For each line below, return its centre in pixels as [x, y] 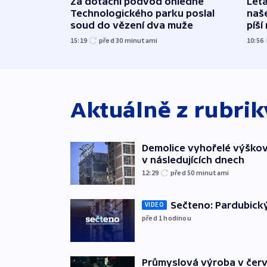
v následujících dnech [193, 159]
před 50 [183, 172]
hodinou [177, 218]
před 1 [153, 218]
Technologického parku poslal [142, 13]
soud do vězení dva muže [132, 25]
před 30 [112, 40]
